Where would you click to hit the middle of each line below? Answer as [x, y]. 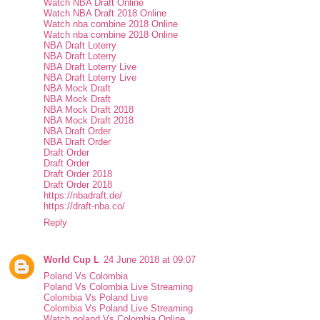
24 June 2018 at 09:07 [150, 260]
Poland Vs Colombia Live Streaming [119, 287]
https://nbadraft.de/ [83, 196]
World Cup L [72, 260]
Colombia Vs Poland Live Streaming [119, 309]
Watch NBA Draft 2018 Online [105, 14]
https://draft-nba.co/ [85, 206]
